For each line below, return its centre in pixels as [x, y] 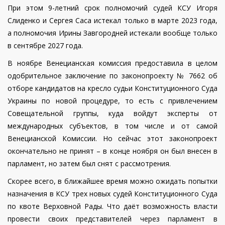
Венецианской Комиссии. [52, 139]
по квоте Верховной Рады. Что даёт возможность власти [113, 206]
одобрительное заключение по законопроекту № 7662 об [113, 76]
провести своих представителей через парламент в [113, 219]
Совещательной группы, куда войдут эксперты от [113, 114]
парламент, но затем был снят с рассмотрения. [89, 164]
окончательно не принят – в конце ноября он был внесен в [113, 151]
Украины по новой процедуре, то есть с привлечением [113, 101]
